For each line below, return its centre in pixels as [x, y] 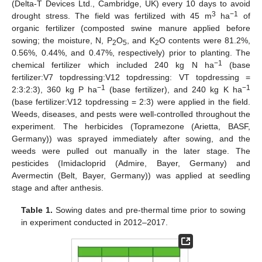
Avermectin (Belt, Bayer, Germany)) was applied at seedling [131, 175]
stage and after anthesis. [58, 187]
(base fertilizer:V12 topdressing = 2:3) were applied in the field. [131, 101]
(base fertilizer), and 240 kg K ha [174, 89]
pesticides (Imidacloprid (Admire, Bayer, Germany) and [131, 163]
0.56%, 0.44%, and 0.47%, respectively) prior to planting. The [131, 52]
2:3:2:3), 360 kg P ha [55, 89]
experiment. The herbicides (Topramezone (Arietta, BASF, [131, 126]
